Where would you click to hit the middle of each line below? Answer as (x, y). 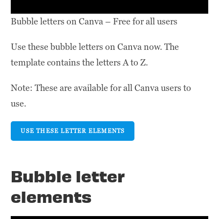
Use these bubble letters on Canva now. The (95, 47)
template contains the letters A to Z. (80, 63)
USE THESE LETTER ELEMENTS (73, 131)
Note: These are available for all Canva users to (101, 88)
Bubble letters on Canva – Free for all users (94, 22)
